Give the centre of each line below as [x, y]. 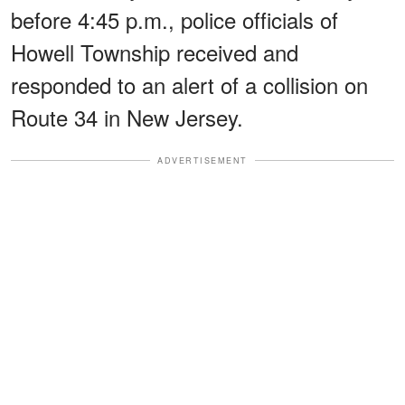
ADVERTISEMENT [202, 160]
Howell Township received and [155, 52]
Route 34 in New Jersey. [127, 117]
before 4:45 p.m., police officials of [174, 19]
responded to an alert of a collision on [189, 84]
